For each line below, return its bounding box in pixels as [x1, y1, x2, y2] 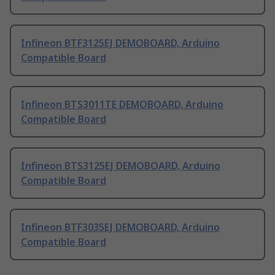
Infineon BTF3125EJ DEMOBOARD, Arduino [21, 36, 220, 50]
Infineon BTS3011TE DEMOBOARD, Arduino [21, 98, 223, 112]
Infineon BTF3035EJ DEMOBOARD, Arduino [21, 220, 220, 234]
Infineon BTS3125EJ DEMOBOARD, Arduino [21, 159, 220, 173]
